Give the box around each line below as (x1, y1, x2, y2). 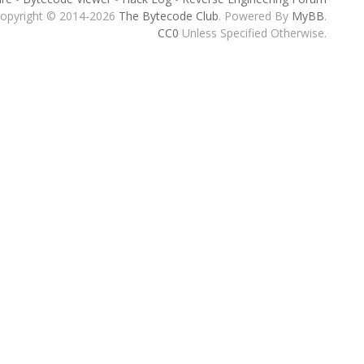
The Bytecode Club (118, 8, 219, 24)
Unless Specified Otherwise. (178, 25, 327, 41)
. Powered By (218, 8, 292, 24)
